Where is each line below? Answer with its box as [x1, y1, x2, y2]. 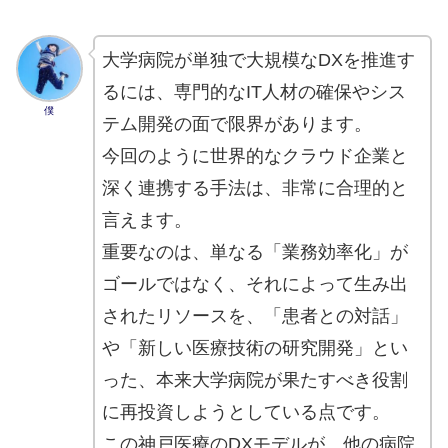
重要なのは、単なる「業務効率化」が [101, 242, 408, 263]
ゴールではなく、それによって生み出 [101, 274, 408, 295]
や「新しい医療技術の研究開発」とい [101, 338, 408, 359]
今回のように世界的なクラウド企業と [101, 146, 408, 167]
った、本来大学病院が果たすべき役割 [101, 370, 408, 391]
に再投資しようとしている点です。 [101, 402, 390, 423]
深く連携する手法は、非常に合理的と [101, 178, 408, 199]
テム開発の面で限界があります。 [101, 114, 372, 135]
